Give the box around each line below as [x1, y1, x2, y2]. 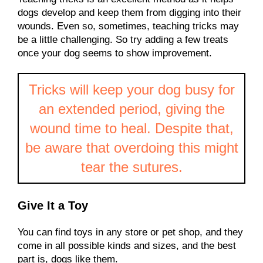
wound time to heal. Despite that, [29, 120, 234, 137]
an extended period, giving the [38, 101, 225, 117]
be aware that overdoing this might [25, 140, 238, 156]
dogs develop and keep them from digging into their [18, 7, 241, 19]
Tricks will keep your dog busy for [28, 82, 235, 98]
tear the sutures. [80, 159, 183, 176]
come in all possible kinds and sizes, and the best [18, 240, 236, 251]
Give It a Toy [18, 198, 88, 212]
